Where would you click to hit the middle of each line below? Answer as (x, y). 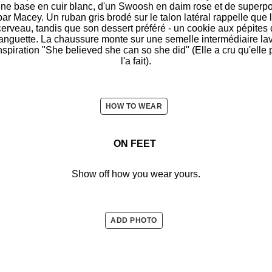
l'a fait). (136, 61)
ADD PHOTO (134, 220)
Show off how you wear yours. (136, 174)
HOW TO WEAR (134, 106)
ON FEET (136, 143)
